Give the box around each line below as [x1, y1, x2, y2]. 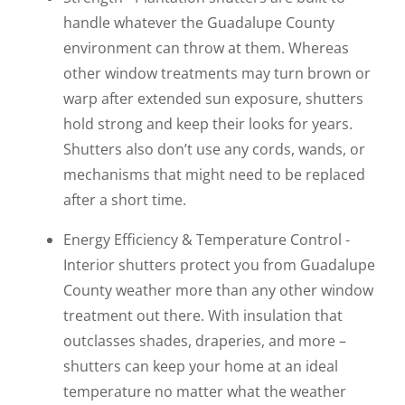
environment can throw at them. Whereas [63, 38, 349, 59]
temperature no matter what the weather [63, 381, 346, 402]
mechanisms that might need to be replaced [63, 165, 365, 185]
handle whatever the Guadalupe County [63, 13, 334, 33]
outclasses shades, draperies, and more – [63, 331, 346, 352]
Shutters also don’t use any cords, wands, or [63, 139, 365, 160]
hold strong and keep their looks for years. [63, 114, 353, 135]
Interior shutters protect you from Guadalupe [63, 255, 375, 276]
